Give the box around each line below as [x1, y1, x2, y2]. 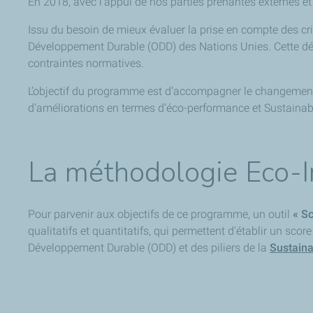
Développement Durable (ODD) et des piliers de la [28, 240, 270, 254]
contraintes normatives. [28, 56, 147, 70]
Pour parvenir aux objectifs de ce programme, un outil [28, 207, 293, 221]
